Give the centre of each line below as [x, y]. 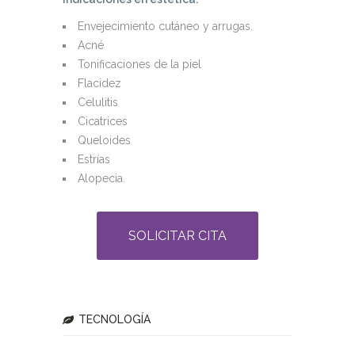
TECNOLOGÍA [115, 319]
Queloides [104, 140]
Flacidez [99, 83]
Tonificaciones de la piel [139, 64]
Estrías [94, 159]
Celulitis [98, 102]
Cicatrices [103, 121]
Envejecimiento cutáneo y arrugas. [165, 26]
